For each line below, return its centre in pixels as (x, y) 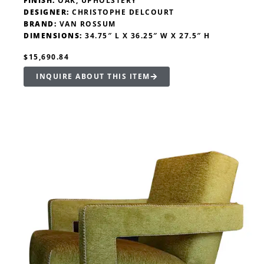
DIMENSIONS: (53, 36)
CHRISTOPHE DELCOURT (122, 12)
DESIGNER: (47, 12)
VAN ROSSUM (86, 24)
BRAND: (40, 24)
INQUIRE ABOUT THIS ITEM (93, 77)
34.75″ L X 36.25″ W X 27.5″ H (146, 36)
